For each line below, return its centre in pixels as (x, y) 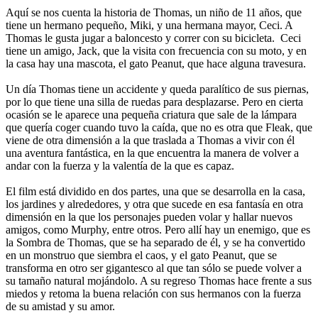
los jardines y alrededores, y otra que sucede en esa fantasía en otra (154, 204)
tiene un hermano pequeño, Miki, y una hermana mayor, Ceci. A (149, 25)
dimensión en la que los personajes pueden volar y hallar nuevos (149, 216)
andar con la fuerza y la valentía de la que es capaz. (120, 165)
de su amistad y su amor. (60, 306)
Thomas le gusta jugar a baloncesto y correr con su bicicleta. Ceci (153, 38)
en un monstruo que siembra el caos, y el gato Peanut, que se (141, 255)
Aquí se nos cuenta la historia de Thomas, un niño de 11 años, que (154, 12)
